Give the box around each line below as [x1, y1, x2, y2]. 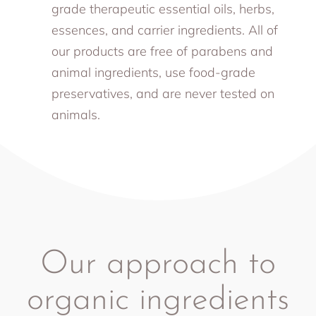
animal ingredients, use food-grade [51, 64, 256, 80]
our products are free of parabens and [51, 43, 274, 59]
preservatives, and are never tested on [51, 85, 275, 102]
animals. [51, 107, 101, 123]
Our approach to [40, 248, 276, 281]
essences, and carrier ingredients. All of [51, 22, 279, 38]
